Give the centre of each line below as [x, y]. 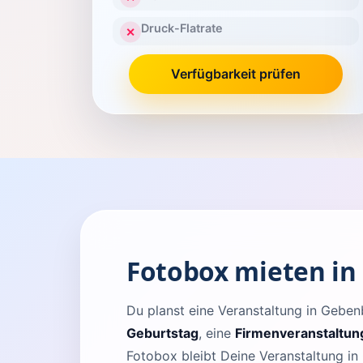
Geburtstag [162, 333]
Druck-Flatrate [181, 28]
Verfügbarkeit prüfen [236, 73]
